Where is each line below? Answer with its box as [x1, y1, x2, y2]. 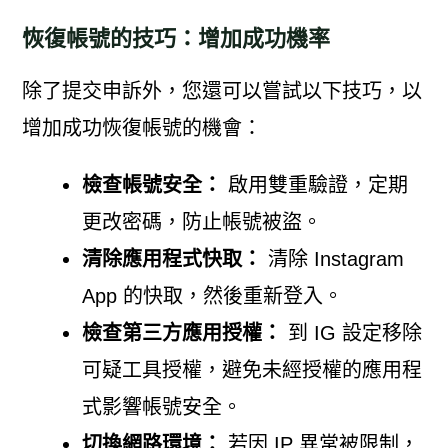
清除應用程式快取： [81, 247, 262, 270]
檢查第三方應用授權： [81, 321, 282, 344]
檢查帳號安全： [81, 173, 222, 196]
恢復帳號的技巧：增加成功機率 [21, 25, 330, 51]
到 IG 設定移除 [281, 321, 422, 344]
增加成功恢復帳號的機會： [21, 116, 262, 139]
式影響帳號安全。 [81, 395, 242, 418]
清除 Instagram [261, 247, 404, 270]
